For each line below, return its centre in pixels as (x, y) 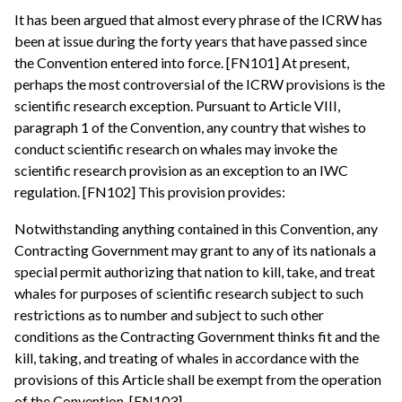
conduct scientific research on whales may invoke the (176, 148)
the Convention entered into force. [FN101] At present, (182, 62)
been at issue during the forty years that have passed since (191, 40)
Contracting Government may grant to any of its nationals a (195, 250)
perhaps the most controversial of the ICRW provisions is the (200, 83)
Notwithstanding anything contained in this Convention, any (196, 229)
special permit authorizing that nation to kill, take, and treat (195, 272)
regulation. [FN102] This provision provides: (150, 191)
